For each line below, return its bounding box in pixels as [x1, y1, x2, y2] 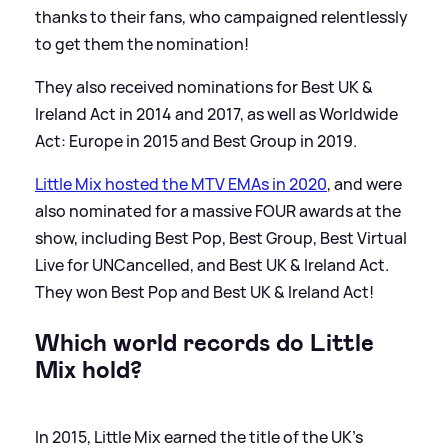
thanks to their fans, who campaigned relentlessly [35, 5, 408, 28]
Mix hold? [35, 353, 142, 386]
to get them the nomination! [35, 32, 249, 55]
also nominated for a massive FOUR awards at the [35, 199, 401, 222]
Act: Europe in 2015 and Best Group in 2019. [35, 129, 357, 152]
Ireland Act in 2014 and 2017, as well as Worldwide [35, 102, 398, 125]
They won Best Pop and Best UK [35, 280, 274, 303]
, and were [327, 172, 402, 195]
